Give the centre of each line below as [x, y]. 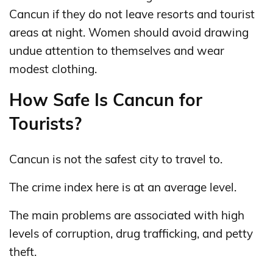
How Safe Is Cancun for [106, 99]
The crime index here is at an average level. [123, 187]
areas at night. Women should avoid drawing [129, 32]
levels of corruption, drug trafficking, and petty [131, 233]
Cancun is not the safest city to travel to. [116, 159]
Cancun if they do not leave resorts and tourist [132, 14]
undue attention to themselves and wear [117, 50]
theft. [23, 251]
